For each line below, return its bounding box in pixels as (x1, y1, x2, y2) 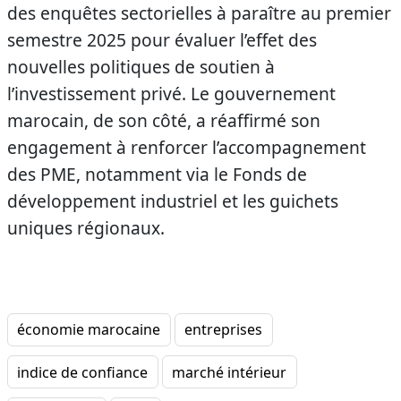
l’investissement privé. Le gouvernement (7, 81, 336, 106)
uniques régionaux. (7, 215, 165, 240)
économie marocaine (17, 320, 161, 340)
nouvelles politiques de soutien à (7, 54, 275, 79)
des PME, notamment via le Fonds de (7, 161, 307, 186)
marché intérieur (172, 362, 287, 382)
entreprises (184, 320, 263, 340)
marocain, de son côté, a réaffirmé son (7, 107, 320, 132)
